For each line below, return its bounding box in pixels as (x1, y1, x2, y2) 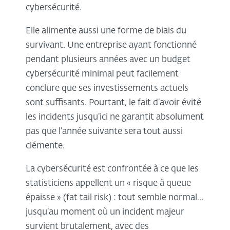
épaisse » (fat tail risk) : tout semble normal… (26, 194, 204, 203)
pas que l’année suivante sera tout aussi (26, 127, 183, 137)
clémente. (26, 142, 67, 151)
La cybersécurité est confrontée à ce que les (26, 165, 199, 174)
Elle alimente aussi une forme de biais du (26, 27, 186, 36)
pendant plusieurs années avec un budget (26, 55, 190, 65)
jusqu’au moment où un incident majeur (26, 208, 184, 217)
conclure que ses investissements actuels (26, 84, 188, 93)
